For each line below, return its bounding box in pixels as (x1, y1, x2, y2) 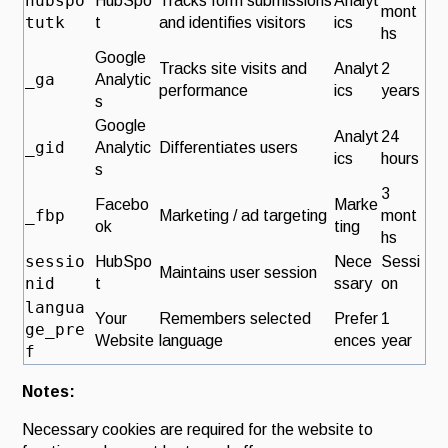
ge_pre (24, 320, 85, 340)
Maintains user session (158, 264, 317, 282)
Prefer (333, 310, 378, 328)
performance (158, 82, 248, 100)
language (158, 332, 223, 350)
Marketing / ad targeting (158, 207, 327, 225)
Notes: (22, 383, 76, 401)
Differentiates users (158, 139, 298, 157)
